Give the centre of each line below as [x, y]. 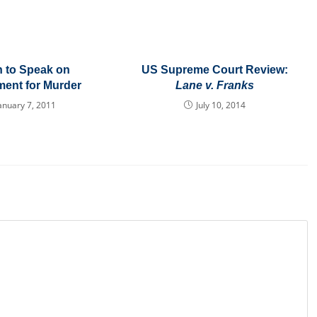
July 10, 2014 [220, 105]
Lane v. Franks [214, 85]
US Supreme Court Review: [214, 70]
